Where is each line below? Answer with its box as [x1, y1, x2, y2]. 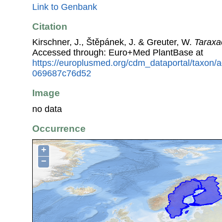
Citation [32, 21, 67, 32]
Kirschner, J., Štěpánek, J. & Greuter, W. [32, 37, 194, 48]
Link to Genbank [32, 1, 97, 12]
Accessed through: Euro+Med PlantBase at [32, 48, 203, 58]
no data [32, 104, 62, 114]
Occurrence [32, 123, 86, 134]
